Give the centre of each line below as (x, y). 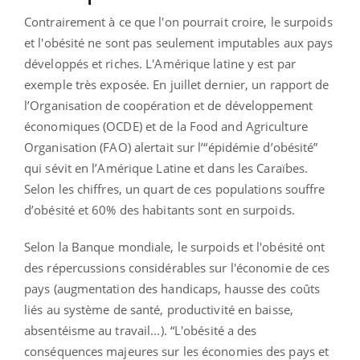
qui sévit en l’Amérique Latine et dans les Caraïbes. (166, 168)
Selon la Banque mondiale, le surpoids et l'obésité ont (175, 246)
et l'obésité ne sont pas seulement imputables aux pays (179, 42)
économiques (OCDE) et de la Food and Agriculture (166, 126)
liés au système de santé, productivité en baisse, (159, 309)
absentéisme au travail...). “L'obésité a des (141, 330)
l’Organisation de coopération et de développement (168, 105)
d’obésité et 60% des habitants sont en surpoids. (160, 209)
